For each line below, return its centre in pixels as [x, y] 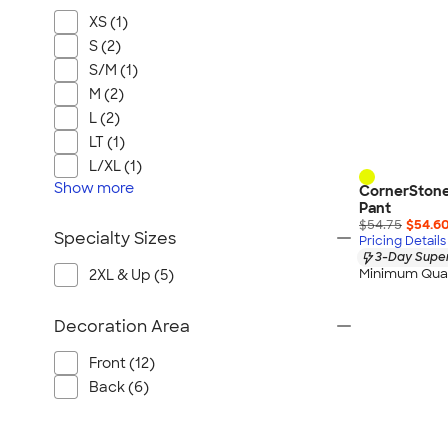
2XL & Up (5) [131, 275]
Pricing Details [402, 241]
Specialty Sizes [115, 238]
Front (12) [122, 363]
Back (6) [119, 387]
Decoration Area [122, 326]
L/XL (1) [115, 166]
